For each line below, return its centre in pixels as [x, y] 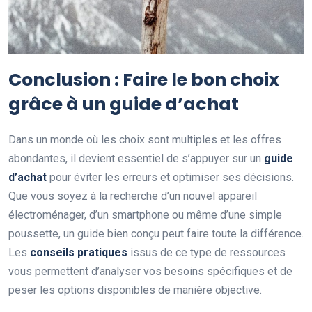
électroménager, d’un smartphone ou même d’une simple [145, 215]
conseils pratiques [79, 253]
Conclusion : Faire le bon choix [144, 80]
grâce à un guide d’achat [124, 104]
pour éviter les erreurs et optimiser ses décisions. [170, 178]
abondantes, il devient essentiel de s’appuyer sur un [136, 159]
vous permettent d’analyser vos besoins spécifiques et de [150, 272]
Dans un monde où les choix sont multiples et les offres [145, 140]
